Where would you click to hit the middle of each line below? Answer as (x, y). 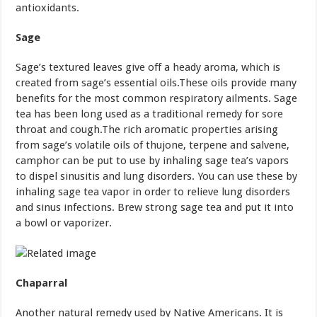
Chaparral (42, 283)
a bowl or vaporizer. (64, 223)
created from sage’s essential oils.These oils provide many (156, 82)
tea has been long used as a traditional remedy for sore (150, 114)
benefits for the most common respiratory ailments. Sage (157, 98)
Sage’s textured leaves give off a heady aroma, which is (148, 67)
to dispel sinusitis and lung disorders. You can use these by (157, 176)
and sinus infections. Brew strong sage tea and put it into (155, 207)
